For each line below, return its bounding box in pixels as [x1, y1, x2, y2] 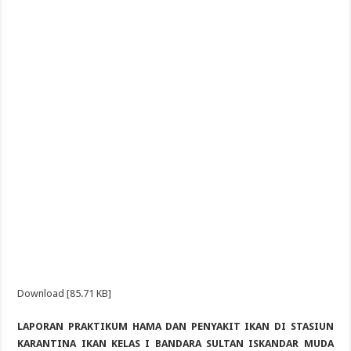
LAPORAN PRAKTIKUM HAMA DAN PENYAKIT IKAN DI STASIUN [17, 320, 334, 332]
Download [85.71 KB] [17, 288, 112, 299]
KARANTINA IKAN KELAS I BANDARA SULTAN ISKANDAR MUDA [17, 338, 334, 349]
